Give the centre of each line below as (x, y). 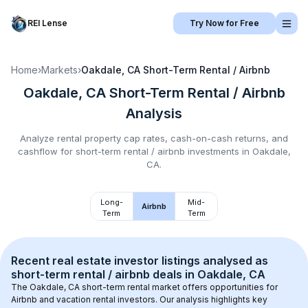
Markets (59, 70)
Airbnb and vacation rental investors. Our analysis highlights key (140, 299)
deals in (174, 274)
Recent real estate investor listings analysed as (141, 261)
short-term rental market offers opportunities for (180, 287)
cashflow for (46, 151)
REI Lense (47, 23)
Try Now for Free (224, 23)
